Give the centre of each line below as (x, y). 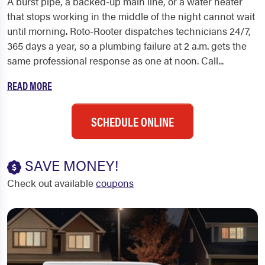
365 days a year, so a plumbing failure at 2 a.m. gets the (127, 46)
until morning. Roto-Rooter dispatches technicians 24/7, (129, 31)
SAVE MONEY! (70, 165)
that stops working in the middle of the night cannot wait (131, 16)
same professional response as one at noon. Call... (115, 60)
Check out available (51, 183)
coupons (115, 183)
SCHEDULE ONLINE (132, 121)
